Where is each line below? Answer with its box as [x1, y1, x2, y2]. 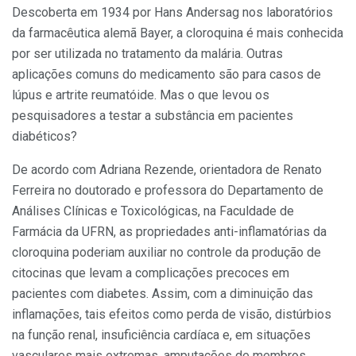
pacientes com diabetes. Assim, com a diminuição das [12, 285, 313, 301]
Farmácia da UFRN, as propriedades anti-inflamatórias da [12, 223, 327, 239]
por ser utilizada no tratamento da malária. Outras [12, 45, 283, 61]
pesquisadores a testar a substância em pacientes [12, 107, 293, 123]
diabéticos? [12, 128, 77, 144]
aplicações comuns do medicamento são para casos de [12, 66, 321, 82]
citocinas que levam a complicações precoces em [12, 265, 289, 281]
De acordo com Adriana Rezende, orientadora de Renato [12, 161, 322, 177]
